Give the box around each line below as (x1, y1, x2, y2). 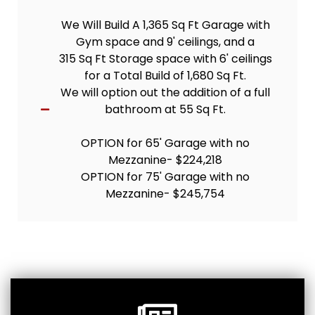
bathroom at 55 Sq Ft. (105, 101, 226, 118)
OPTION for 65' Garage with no (81, 135, 250, 152)
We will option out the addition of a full (60, 84, 271, 101)
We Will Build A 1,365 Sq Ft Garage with (60, 17, 270, 34)
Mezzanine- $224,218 (108, 152, 223, 169)
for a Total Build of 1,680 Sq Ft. (84, 67, 247, 84)
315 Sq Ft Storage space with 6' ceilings (58, 51, 272, 67)
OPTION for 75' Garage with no (81, 169, 250, 186)
